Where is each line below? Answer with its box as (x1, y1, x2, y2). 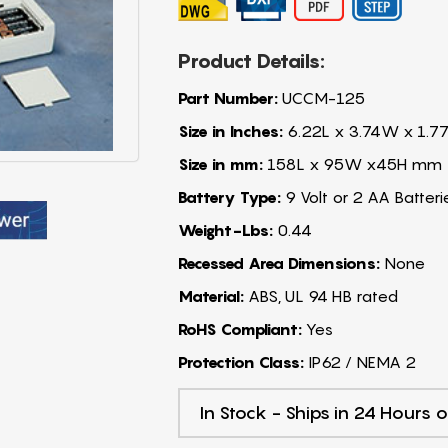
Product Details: (177, 48, 325, 73)
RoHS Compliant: (177, 318, 302, 339)
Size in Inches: (177, 120, 283, 141)
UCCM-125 (277, 87, 365, 108)
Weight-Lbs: (177, 219, 273, 240)
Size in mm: (177, 153, 263, 174)
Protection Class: (177, 351, 304, 372)
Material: (177, 285, 244, 306)
